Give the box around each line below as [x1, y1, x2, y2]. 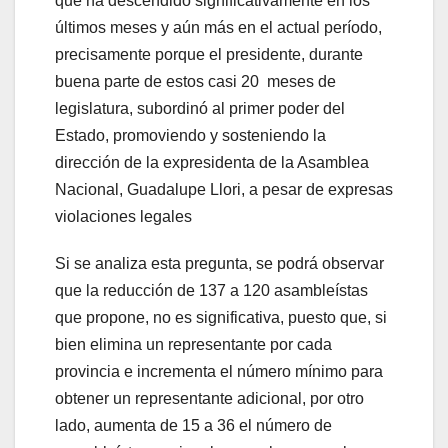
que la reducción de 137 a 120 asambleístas [55, 281, 368, 299]
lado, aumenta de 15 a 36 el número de [55, 416, 332, 434]
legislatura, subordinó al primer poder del [55, 99, 345, 117]
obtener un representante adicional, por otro [55, 389, 364, 407]
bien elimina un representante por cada [55, 335, 332, 353]
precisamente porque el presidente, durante [55, 45, 363, 63]
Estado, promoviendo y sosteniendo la [55, 126, 326, 144]
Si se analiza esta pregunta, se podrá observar [55, 254, 384, 272]
